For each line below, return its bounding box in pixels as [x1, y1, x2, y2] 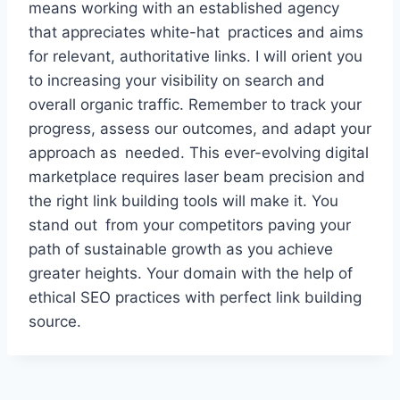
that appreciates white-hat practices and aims [29, 23, 363, 42]
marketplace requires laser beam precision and [29, 168, 365, 187]
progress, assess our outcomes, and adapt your [29, 120, 371, 138]
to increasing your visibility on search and [29, 71, 325, 90]
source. [29, 312, 81, 331]
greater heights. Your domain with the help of [29, 264, 353, 283]
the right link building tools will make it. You [29, 192, 338, 211]
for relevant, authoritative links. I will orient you [29, 47, 362, 66]
